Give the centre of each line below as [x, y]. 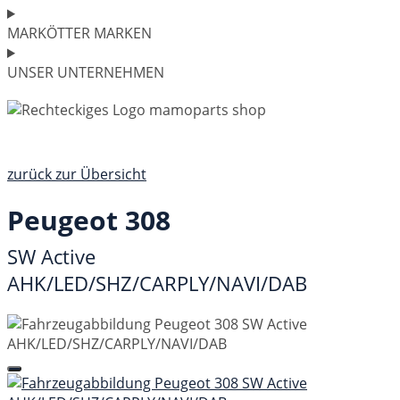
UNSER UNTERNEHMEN [86, 72]
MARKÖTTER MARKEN [79, 33]
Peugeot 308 [89, 220]
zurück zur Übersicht [77, 174]
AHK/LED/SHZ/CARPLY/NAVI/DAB [157, 283]
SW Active [51, 256]
